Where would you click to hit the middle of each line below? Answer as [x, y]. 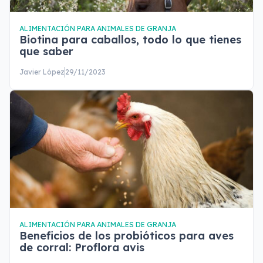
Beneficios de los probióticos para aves [127, 236]
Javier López [42, 72]
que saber [46, 51]
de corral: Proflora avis [82, 247]
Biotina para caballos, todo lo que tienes [130, 40]
